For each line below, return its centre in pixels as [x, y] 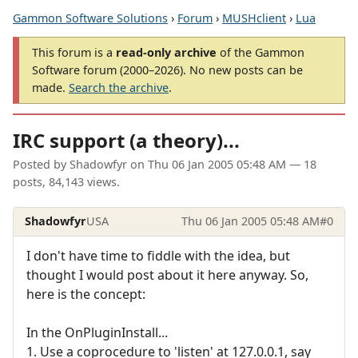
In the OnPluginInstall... [97, 332]
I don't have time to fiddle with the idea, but [158, 255]
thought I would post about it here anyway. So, [167, 274]
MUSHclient [254, 18]
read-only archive [166, 52]
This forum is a [74, 52]
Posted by [41, 165]
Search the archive [119, 88]
